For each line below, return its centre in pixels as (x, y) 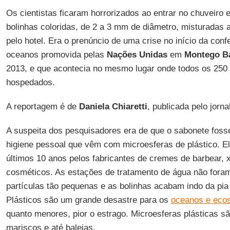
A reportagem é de (42, 107)
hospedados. (30, 82)
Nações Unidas (137, 55)
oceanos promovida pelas (56, 55)
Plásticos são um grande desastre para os (88, 200)
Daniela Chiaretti (113, 107)
